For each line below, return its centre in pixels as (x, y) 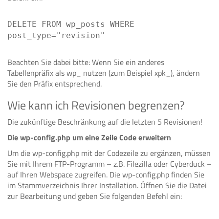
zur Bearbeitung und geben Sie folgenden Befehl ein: (95, 196)
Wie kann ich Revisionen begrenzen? (96, 105)
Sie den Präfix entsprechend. (55, 84)
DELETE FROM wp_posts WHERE (71, 24)
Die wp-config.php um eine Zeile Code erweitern (89, 137)
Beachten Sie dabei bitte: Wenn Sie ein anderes (86, 62)
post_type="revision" (56, 35)
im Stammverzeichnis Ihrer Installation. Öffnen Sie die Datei (107, 185)
